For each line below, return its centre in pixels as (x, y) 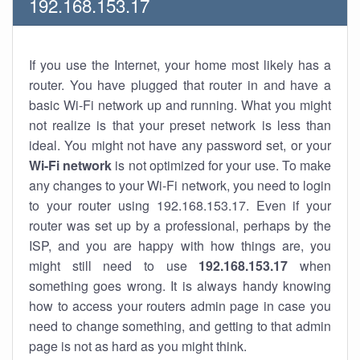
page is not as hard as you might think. (138, 346)
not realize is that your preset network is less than (180, 125)
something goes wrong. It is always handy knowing (180, 286)
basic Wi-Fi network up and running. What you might (180, 105)
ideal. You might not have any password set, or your (180, 145)
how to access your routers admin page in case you (180, 306)
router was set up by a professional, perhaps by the (180, 225)
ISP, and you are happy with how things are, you (180, 245)
